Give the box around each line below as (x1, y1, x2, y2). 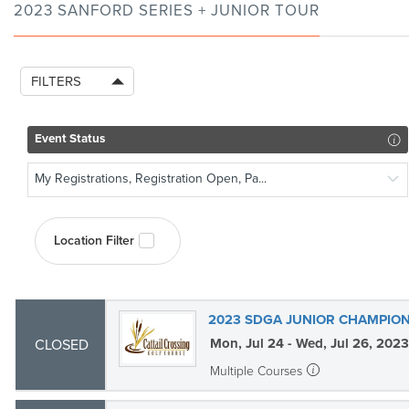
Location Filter (54, 233, 134, 248)
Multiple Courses (209, 363, 302, 379)
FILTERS (31, 73, 81, 89)
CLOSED (34, 336, 89, 354)
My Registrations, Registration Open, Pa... (35, 171, 267, 186)
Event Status (35, 131, 106, 146)
